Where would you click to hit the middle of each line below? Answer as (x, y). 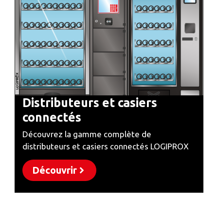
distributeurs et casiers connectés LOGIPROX (106, 146)
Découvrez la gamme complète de (87, 134)
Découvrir (54, 170)
